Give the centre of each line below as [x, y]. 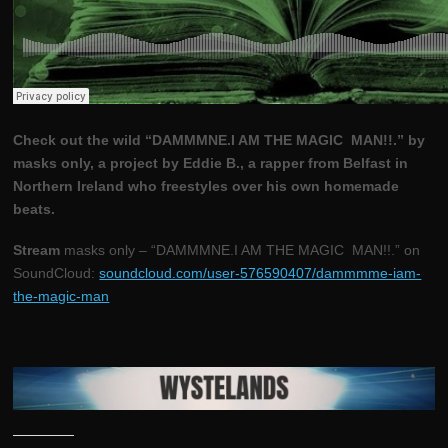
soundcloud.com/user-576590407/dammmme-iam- [260, 273]
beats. [36, 209]
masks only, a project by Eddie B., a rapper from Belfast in [211, 163]
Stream [39, 250]
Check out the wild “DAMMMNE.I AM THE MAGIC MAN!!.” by [219, 140]
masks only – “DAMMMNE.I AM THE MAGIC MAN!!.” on [242, 250]
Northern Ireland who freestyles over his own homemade [206, 186]
